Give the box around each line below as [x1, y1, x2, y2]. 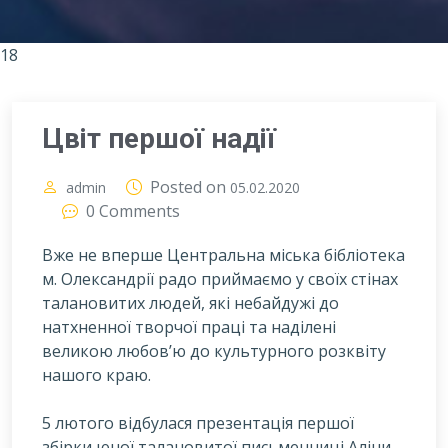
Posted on [150, 175, 230, 198]
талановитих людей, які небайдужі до [42, 291, 339, 314]
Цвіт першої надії [42, 121, 276, 155]
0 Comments [86, 199, 180, 222]
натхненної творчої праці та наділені [42, 315, 336, 338]
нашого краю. [42, 363, 151, 386]
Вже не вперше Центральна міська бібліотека [42, 243, 405, 266]
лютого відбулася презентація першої [51, 411, 354, 434]
